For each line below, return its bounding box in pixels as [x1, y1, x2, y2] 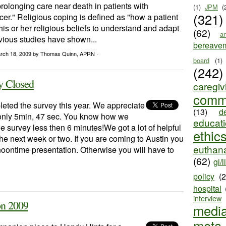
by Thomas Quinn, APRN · [33, 49, 98, 58]
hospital [193, 183, 221, 194]
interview [193, 193, 221, 203]
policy [193, 171, 214, 182]
